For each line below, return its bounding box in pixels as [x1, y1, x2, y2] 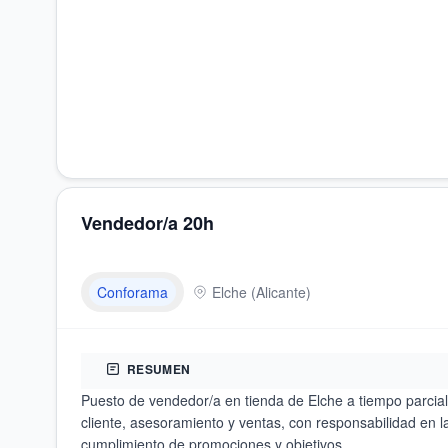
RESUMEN [127, 360, 191, 378]
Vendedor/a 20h [81, 210, 214, 236]
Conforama [97, 282, 168, 302]
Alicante [256, 282, 306, 302]
